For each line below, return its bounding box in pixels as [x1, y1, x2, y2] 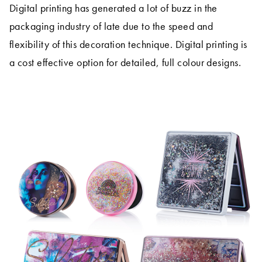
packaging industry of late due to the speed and [9, 19, 213, 33]
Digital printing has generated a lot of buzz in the [9, 1, 218, 15]
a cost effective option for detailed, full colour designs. [9, 56, 242, 70]
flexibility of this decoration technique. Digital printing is [9, 37, 247, 51]
